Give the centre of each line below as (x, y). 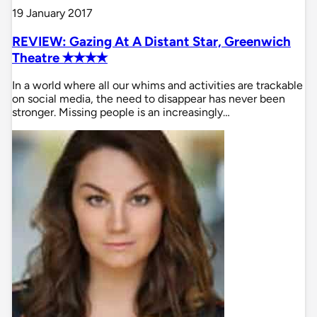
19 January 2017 (52, 13)
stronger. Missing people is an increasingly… (121, 113)
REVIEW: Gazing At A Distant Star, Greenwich (151, 41)
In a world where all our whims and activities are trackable (157, 86)
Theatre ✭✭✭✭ (60, 57)
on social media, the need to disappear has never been (149, 99)
